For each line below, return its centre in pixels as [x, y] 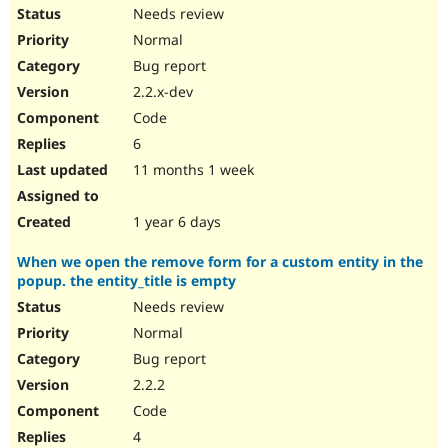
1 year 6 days [175, 222]
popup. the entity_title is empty [126, 281]
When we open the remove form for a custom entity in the [220, 262]
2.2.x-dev [161, 92]
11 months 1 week [191, 170]
